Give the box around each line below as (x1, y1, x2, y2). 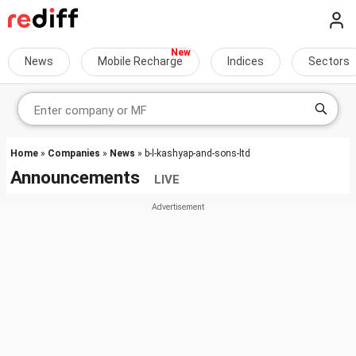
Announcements (10, 167, 154, 188)
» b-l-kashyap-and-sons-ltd (135, 148, 250, 159)
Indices (227, 55, 264, 68)
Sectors (308, 55, 350, 68)
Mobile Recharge (98, 55, 183, 68)
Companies (48, 148, 100, 159)
